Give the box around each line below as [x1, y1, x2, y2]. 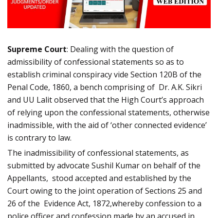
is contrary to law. [7, 132, 72, 144]
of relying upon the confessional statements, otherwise [7, 107, 210, 118]
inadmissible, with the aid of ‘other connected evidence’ [7, 120, 207, 131]
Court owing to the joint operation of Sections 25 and [7, 185, 202, 197]
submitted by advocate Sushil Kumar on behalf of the [7, 160, 200, 171]
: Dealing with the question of [67, 44, 174, 55]
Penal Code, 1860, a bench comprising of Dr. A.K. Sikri [7, 82, 202, 93]
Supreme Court [7, 44, 67, 55]
